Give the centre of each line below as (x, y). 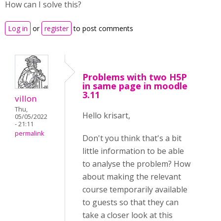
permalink (29, 133)
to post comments (102, 28)
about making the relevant (132, 177)
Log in (18, 28)
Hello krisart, (106, 115)
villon (26, 98)
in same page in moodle (135, 86)
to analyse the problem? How (136, 164)
